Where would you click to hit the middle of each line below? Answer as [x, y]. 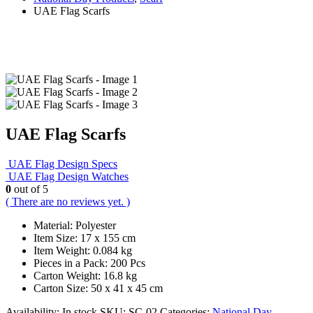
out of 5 [30, 189]
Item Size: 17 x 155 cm [85, 238]
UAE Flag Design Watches [68, 176]
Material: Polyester [75, 225]
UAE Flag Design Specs [63, 163]
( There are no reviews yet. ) [68, 201]
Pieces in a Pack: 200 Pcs [89, 263]
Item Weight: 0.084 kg [83, 250]
